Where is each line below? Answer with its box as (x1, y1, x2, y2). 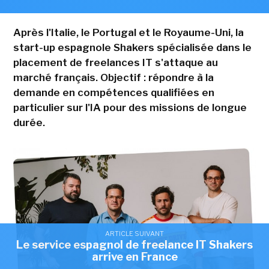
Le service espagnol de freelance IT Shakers (16, 238, 253, 251)
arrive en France (91, 250, 178, 263)
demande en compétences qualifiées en (13, 86, 214, 98)
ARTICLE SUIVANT (105, 229, 164, 238)
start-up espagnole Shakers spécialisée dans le (13, 41, 252, 53)
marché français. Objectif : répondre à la (13, 71, 214, 83)
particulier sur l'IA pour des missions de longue (13, 101, 247, 113)
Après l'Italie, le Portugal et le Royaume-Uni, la (13, 26, 244, 38)
